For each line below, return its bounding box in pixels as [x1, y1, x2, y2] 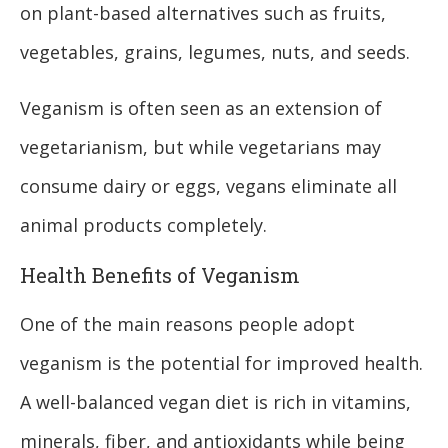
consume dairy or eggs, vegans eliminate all [20, 174, 397, 199]
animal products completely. [20, 213, 267, 238]
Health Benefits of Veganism [20, 262, 300, 289]
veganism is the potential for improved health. [20, 351, 423, 376]
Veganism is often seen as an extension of [20, 96, 382, 121]
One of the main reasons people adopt [20, 312, 355, 337]
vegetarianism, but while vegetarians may [20, 135, 381, 160]
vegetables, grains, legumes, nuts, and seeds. [20, 40, 410, 65]
